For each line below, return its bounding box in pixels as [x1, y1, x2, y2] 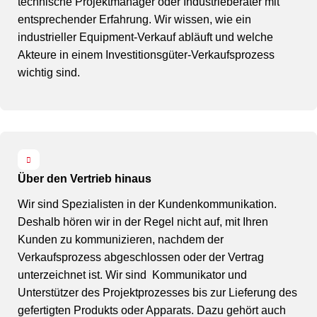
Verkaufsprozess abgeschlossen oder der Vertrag [18, 251, 264, 263]
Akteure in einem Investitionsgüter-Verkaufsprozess [18, 49, 275, 61]
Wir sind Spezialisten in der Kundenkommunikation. [18, 198, 277, 210]
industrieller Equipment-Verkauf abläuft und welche [18, 31, 273, 43]
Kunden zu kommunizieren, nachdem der [18, 234, 224, 246]
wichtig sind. [18, 67, 80, 79]
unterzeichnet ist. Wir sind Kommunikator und [18, 269, 247, 281]
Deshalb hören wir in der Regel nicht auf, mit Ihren [18, 216, 268, 228]
